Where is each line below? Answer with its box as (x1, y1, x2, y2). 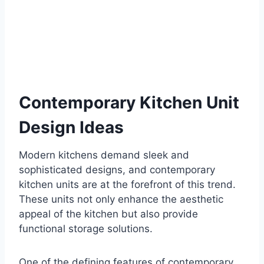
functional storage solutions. (19, 223, 153, 235)
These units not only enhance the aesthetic (19, 193, 223, 206)
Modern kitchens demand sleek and (19, 149, 189, 161)
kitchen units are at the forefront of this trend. (19, 179, 236, 191)
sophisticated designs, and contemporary (19, 164, 215, 176)
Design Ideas (19, 117, 124, 138)
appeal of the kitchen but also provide (19, 208, 198, 220)
